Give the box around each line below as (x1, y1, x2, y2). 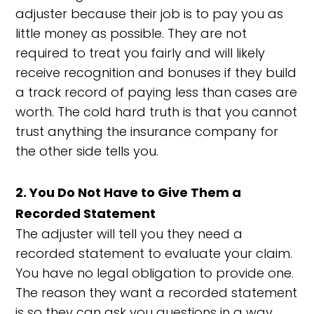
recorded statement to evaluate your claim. (15, 245, 293, 262)
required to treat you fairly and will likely (15, 44, 266, 62)
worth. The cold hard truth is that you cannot (15, 103, 298, 121)
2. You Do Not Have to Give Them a (15, 184, 242, 201)
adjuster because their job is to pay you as (15, 5, 284, 22)
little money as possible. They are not (15, 25, 247, 42)
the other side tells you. (15, 142, 159, 160)
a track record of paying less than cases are (15, 83, 298, 101)
